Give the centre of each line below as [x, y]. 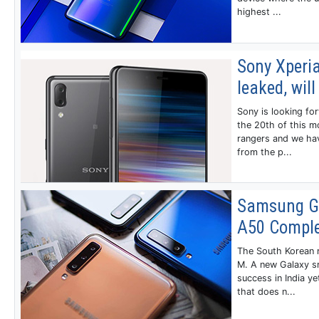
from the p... [264, 152]
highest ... [259, 11]
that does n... [266, 292]
